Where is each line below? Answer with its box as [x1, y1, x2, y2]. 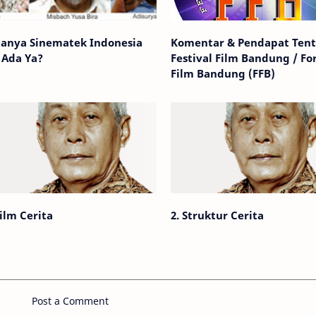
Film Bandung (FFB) [170, 66, 275, 80]
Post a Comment [31, 293, 109, 308]
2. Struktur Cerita [170, 207, 264, 222]
